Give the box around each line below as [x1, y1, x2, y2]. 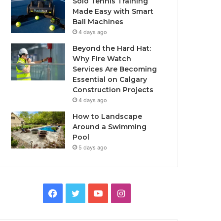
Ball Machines [73, 17, 124, 26]
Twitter [79, 187, 110, 198]
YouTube [102, 187, 138, 198]
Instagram [124, 187, 167, 198]
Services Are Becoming [73, 65, 157, 74]
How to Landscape [73, 112, 143, 121]
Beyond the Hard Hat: [73, 44, 151, 53]
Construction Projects [73, 85, 154, 94]
